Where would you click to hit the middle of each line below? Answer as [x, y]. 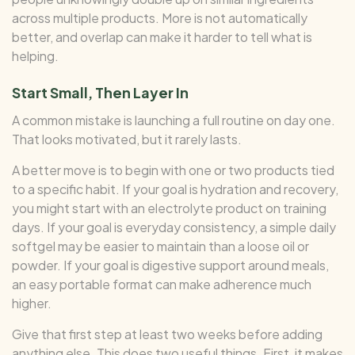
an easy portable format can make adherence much [162, 284]
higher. [32, 303]
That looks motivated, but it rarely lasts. [127, 139]
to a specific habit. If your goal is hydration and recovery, [175, 189]
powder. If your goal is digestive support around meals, [170, 265]
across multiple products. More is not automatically [160, 17]
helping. [35, 55]
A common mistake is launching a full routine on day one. [174, 120]
